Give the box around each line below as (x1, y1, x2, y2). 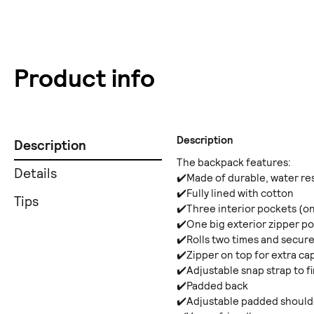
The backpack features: (177, 156, 292, 170)
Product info (14, 63, 155, 95)
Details (14, 165, 57, 183)
